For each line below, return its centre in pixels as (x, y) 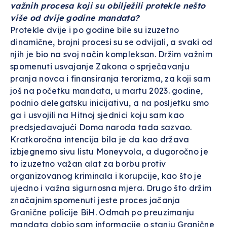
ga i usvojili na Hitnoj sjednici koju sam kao (97, 115)
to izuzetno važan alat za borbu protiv (88, 164)
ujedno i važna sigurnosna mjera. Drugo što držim (111, 188)
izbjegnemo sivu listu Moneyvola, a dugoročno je (109, 152)
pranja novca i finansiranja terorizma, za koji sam (110, 79)
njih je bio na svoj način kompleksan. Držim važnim (111, 54)
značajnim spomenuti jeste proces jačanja (95, 200)
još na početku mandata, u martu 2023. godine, (107, 91)
